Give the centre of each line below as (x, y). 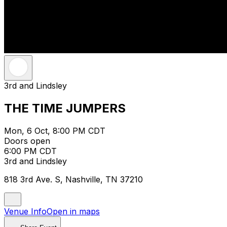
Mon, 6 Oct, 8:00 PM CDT (55, 130)
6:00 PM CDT (30, 151)
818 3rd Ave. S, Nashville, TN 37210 (73, 179)
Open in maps (73, 211)
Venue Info (25, 211)
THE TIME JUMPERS (65, 108)
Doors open (27, 141)
